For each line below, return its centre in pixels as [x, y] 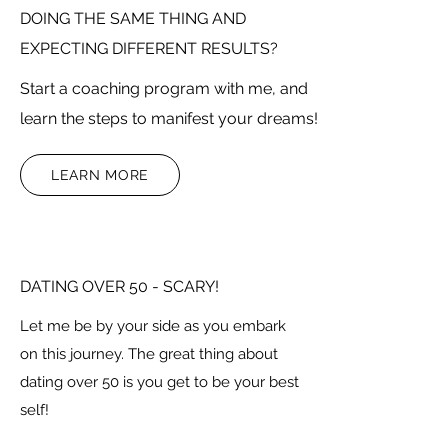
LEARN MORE [100, 175]
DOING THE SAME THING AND [133, 19]
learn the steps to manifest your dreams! [169, 119]
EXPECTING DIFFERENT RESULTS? [149, 49]
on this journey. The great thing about [149, 354]
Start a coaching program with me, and [164, 89]
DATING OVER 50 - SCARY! [119, 287]
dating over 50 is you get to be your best [159, 382]
